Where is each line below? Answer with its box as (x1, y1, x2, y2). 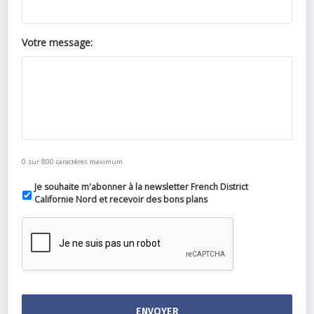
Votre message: (22, 35, 93, 49)
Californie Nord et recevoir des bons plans (34, 193, 208, 205)
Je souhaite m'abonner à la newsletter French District (34, 180, 249, 193)
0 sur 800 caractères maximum (22, 156, 123, 166)
